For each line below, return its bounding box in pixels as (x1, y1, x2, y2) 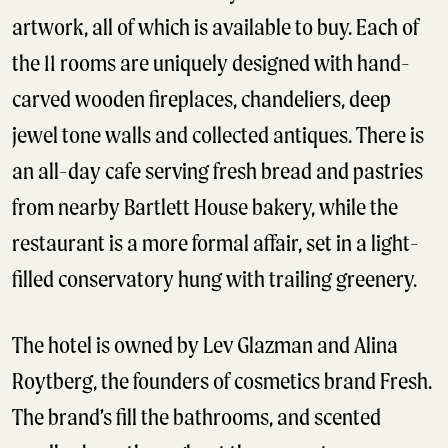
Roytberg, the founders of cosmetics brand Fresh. (12, 368, 432, 394)
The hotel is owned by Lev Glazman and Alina (12, 332, 398, 358)
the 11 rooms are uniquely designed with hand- (12, 50, 410, 76)
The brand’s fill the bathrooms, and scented (12, 404, 381, 430)
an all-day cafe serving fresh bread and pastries (12, 158, 423, 184)
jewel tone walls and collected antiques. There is (12, 122, 424, 148)
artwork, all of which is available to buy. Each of (12, 14, 419, 40)
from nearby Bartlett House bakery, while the (12, 194, 398, 220)
